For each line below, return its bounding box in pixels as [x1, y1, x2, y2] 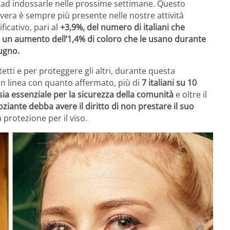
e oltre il [174, 88, 207, 100]
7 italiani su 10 [142, 76, 197, 88]
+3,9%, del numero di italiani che [60, 21, 185, 33]
